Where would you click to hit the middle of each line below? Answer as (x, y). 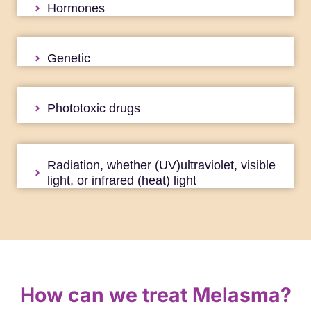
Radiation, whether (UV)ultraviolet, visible (161, 166)
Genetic (68, 59)
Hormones (76, 9)
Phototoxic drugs (93, 109)
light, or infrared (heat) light (121, 181)
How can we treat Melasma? (155, 295)
